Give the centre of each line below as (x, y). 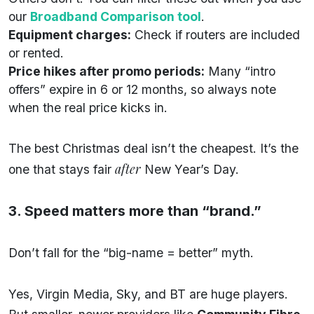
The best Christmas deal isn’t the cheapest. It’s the (153, 148)
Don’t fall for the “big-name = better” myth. (131, 252)
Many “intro (240, 71)
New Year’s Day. (190, 169)
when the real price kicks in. (88, 107)
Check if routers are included (216, 34)
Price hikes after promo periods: (107, 71)
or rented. (36, 53)
